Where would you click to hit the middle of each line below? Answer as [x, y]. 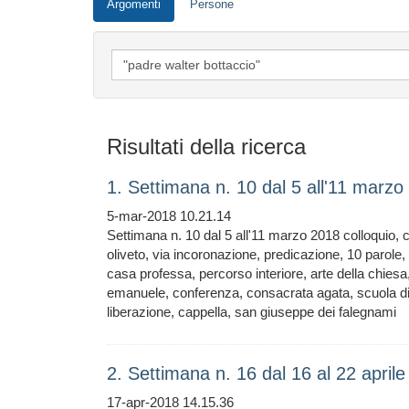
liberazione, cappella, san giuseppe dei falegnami [252, 312]
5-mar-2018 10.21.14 [169, 216]
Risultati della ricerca [206, 147]
